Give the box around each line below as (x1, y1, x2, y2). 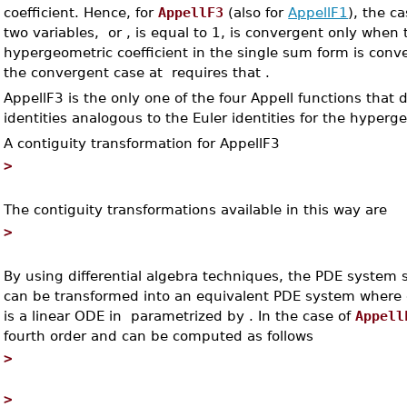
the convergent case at (4, 65, 168, 80)
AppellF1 (288, 5, 349, 20)
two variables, (4, 25, 104, 40)
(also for (223, 5, 289, 20)
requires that (167, 65, 266, 80)
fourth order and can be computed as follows (4, 328, 314, 343)
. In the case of (249, 308, 356, 323)
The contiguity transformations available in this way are (4, 202, 388, 217)
